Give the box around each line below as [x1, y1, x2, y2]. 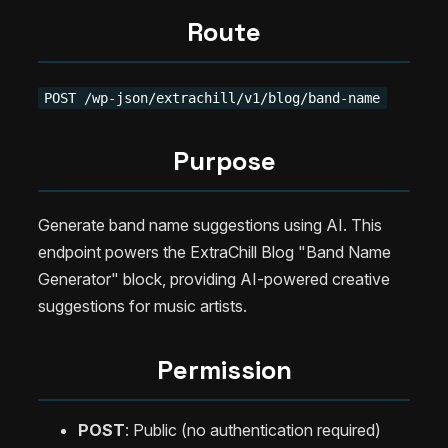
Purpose [172, 143, 276, 178]
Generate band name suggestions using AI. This [38, 215, 382, 236]
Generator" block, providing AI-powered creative [38, 269, 390, 290]
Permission [156, 353, 292, 388]
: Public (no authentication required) [125, 420, 381, 441]
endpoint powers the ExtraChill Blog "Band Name [38, 242, 391, 263]
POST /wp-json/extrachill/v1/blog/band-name [44, 89, 381, 106]
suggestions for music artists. [38, 296, 247, 317]
